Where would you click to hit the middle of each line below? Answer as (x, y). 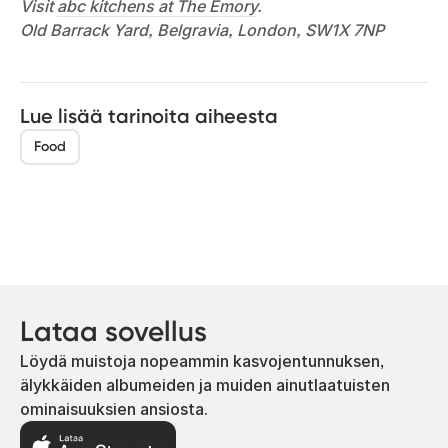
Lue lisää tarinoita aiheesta (149, 115)
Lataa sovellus (113, 331)
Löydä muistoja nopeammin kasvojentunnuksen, (202, 360)
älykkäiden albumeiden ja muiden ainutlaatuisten (205, 384)
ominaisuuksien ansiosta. (114, 408)
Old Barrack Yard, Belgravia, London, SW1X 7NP (202, 29)
